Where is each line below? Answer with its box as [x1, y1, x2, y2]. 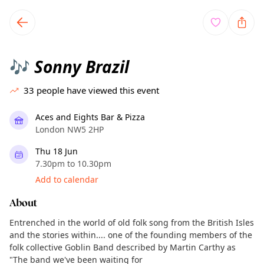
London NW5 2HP [35, 124, 104, 135]
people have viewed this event [37, 84, 159, 96]
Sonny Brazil [30, 55, 129, 78]
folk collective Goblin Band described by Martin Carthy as [9, 242, 236, 253]
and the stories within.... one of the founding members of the [9, 229, 252, 240]
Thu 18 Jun [35, 146, 78, 157]
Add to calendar [35, 174, 98, 185]
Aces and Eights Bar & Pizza [35, 111, 145, 123]
